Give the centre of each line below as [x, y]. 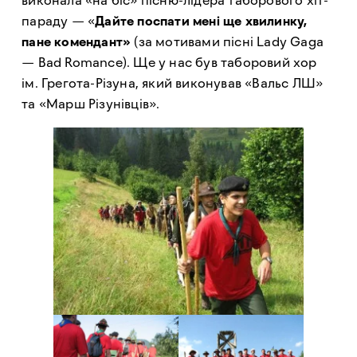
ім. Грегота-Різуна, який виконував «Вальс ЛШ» [173, 83]
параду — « [59, 21]
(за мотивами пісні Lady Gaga [227, 42]
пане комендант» [76, 42]
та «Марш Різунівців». [91, 104]
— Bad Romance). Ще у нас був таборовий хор [169, 63]
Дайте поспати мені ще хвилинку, [201, 21]
